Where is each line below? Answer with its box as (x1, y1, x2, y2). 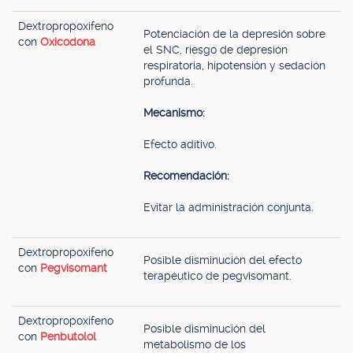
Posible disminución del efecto (143, 254, 302, 266)
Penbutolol (40, 330, 96, 343)
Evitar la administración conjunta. (143, 201, 314, 214)
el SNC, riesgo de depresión (143, 43, 288, 56)
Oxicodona (40, 35, 95, 48)
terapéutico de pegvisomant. (143, 269, 292, 282)
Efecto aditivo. (143, 138, 217, 150)
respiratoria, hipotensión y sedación (143, 59, 325, 72)
